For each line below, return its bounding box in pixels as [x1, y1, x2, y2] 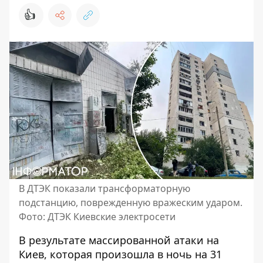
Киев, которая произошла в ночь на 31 [19, 247, 222, 261]
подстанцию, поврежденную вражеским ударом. [19, 196, 242, 209]
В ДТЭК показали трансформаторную [19, 182, 190, 195]
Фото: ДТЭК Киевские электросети [19, 210, 176, 223]
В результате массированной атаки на [19, 233, 219, 247]
